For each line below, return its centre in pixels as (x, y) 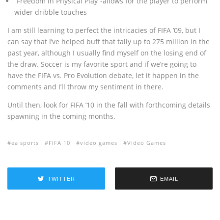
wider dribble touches (51, 12)
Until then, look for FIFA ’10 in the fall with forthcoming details (109, 105)
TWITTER (61, 179)
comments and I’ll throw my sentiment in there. (85, 87)
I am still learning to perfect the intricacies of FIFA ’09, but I (104, 30)
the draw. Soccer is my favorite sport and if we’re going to (102, 64)
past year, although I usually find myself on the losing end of (107, 53)
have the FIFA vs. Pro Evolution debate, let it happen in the (103, 75)
